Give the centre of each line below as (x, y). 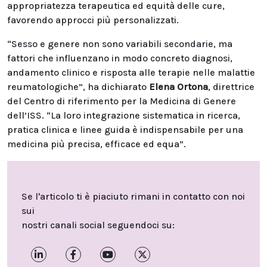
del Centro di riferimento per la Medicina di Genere (122, 101)
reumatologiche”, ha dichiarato (78, 87)
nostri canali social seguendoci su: (98, 225)
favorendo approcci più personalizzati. (93, 20)
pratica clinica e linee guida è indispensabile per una (125, 130)
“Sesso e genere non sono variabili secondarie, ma (120, 44)
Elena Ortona (178, 87)
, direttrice (231, 87)
